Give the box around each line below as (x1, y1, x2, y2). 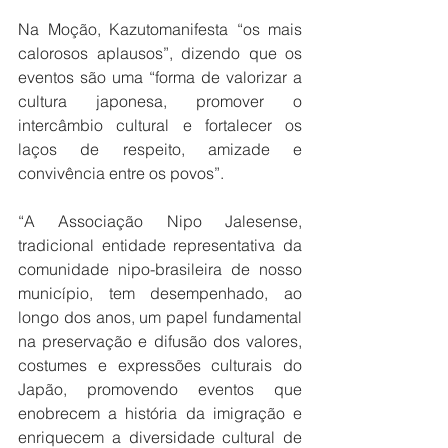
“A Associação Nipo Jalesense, (18, 211, 302, 232)
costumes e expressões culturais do (18, 355, 302, 376)
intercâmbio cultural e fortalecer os (18, 115, 302, 136)
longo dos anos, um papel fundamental (18, 307, 302, 328)
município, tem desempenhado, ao (18, 283, 302, 304)
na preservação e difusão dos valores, (18, 331, 302, 352)
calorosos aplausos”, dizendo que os (18, 43, 302, 64)
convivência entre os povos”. (18, 163, 224, 184)
